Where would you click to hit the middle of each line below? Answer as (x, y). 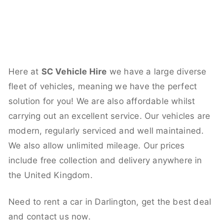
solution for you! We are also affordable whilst (102, 101)
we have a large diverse (157, 71)
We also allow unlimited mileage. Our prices (97, 145)
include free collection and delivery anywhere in (105, 160)
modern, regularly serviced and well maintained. (106, 130)
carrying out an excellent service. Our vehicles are (110, 116)
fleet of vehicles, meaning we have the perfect (103, 86)
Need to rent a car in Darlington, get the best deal (110, 202)
